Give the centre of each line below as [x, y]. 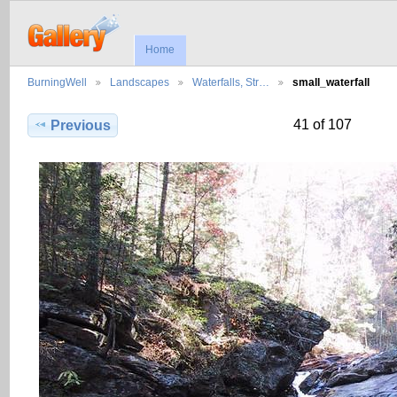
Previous [81, 126]
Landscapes [140, 82]
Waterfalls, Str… [231, 82]
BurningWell [57, 82]
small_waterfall [331, 82]
